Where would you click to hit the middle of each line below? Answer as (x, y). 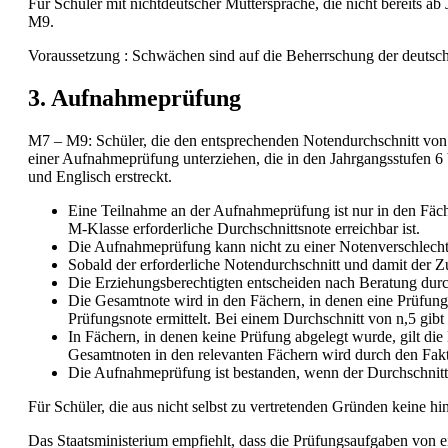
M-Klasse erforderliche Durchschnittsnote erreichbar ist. (244, 229)
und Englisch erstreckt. (100, 177)
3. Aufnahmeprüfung (134, 98)
